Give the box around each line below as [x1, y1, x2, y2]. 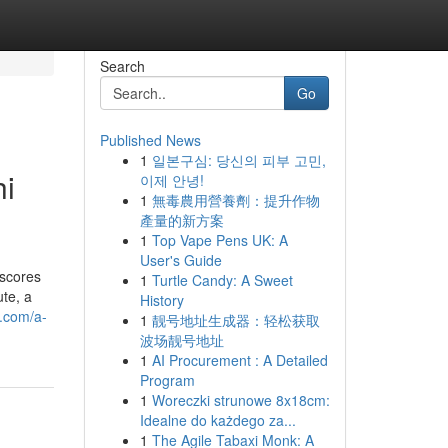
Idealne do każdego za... [139, 410, 296, 430]
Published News [99, 130, 201, 150]
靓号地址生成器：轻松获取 [151, 310, 320, 330]
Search [99, 56, 145, 76]
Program [139, 370, 195, 390]
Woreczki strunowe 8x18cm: [151, 390, 330, 410]
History [139, 290, 184, 310]
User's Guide [139, 250, 222, 270]
